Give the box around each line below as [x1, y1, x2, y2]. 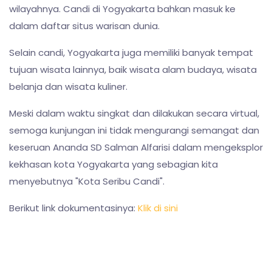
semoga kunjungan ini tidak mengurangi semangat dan [9, 123, 259, 137]
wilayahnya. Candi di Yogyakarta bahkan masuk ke [9, 2, 236, 15]
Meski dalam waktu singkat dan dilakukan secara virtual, [9, 106, 259, 120]
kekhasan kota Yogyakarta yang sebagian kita [9, 157, 218, 171]
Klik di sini [138, 201, 178, 214]
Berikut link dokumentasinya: [9, 201, 138, 214]
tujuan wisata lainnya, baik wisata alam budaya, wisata [9, 63, 257, 76]
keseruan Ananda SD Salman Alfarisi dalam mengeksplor [9, 140, 263, 154]
